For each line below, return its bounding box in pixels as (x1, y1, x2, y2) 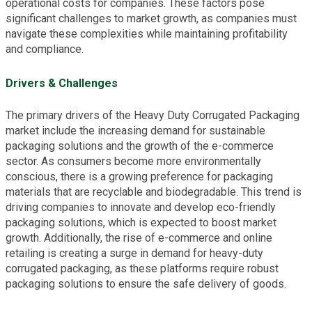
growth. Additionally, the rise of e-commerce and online (6, 231, 272, 245)
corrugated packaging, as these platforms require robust (6, 262, 279, 276)
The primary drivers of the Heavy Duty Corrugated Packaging (6, 109, 299, 123)
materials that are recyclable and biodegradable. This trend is (6, 185, 302, 199)
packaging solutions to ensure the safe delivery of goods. (6, 277, 286, 291)
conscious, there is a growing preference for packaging (6, 170, 273, 184)
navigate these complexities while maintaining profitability (6, 26, 288, 40)
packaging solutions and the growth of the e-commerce (6, 139, 274, 153)
